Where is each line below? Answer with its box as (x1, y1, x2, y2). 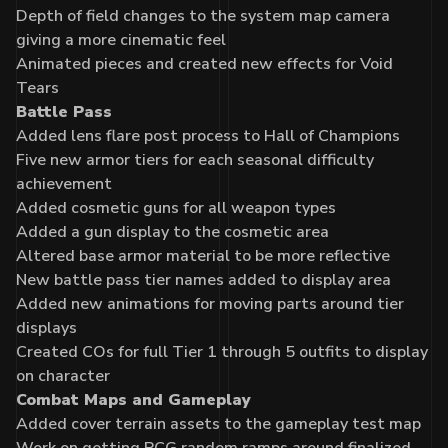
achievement (16, 172, 112, 195)
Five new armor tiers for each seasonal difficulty (16, 148, 374, 171)
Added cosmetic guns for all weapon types (16, 196, 336, 219)
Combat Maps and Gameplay (16, 388, 251, 411)
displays (16, 316, 77, 339)
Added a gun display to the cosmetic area (16, 220, 329, 243)
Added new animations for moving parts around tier (16, 292, 404, 315)
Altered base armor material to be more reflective (16, 244, 390, 267)
